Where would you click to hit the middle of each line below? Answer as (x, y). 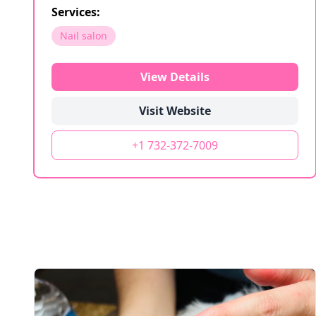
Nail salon (84, 36)
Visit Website (175, 111)
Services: (76, 12)
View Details (175, 77)
